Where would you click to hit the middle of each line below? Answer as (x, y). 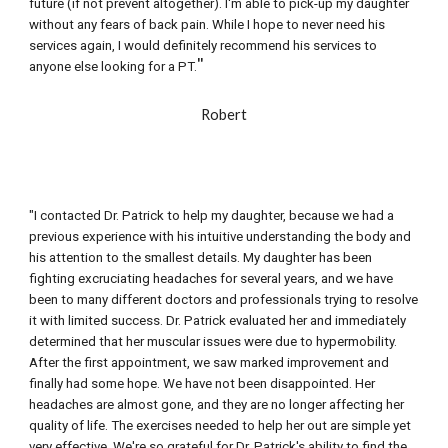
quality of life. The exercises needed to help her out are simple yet (220, 425)
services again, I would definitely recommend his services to (203, 45)
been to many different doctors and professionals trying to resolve (224, 299)
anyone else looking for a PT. (113, 66)
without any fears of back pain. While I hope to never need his (207, 24)
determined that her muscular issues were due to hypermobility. (213, 341)
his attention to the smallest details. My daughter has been (201, 257)
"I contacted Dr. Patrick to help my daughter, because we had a (212, 215)
